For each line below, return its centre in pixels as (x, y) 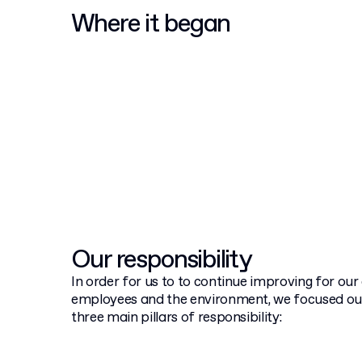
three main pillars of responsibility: (177, 318)
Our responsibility (162, 260)
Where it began (151, 24)
